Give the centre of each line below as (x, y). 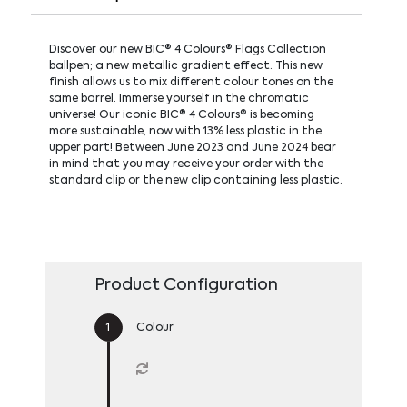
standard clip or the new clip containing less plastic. (195, 180)
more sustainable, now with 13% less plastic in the (185, 131)
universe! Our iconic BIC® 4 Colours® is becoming (181, 115)
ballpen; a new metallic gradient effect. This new (185, 66)
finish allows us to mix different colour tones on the (191, 82)
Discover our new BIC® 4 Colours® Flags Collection (187, 50)
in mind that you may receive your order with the (186, 164)
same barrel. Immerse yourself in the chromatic (179, 99)
